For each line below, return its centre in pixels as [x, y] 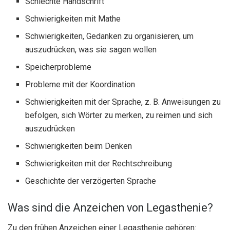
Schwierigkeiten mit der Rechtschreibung [99, 164]
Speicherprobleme [59, 67]
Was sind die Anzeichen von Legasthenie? [110, 208]
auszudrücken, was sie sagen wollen [91, 50]
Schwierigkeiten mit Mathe [73, 19]
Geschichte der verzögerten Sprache [91, 181]
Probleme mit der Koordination [80, 85]
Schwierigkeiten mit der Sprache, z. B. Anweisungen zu [123, 102]
